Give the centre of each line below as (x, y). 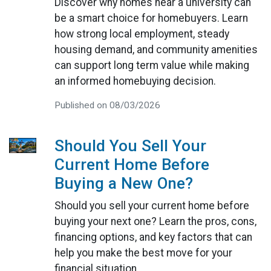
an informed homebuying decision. (135, 81)
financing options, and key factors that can (153, 237)
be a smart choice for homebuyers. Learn (151, 18)
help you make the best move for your (143, 253)
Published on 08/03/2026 (107, 106)
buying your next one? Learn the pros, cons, (155, 222)
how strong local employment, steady (142, 34)
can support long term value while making (152, 66)
